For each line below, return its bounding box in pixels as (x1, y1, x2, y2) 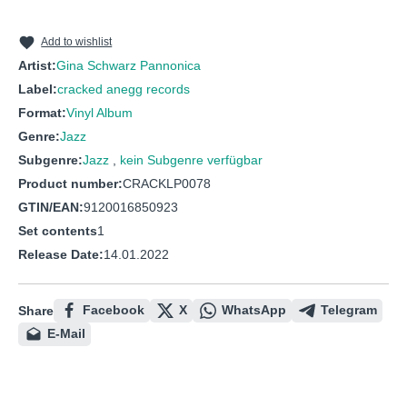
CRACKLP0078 (123, 176, 211, 192)
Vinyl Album (66, 105, 133, 121)
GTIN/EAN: (18, 200, 84, 215)
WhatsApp (222, 303, 286, 318)
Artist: (18, 58, 56, 74)
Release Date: (18, 247, 104, 263)
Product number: (18, 176, 123, 192)
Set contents (18, 223, 97, 239)
